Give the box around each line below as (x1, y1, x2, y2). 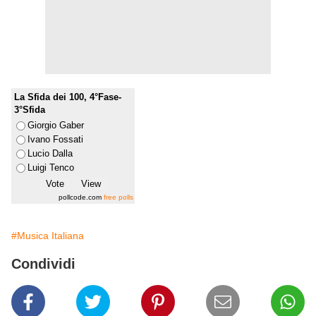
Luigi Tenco (28, 162, 74, 174)
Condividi (11, 256, 75, 272)
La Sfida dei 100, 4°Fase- (14, 92, 121, 103)
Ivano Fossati (28, 134, 83, 145)
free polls (104, 193, 133, 202)
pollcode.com (59, 193, 104, 202)
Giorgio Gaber (28, 120, 84, 131)
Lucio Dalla (28, 148, 73, 159)
